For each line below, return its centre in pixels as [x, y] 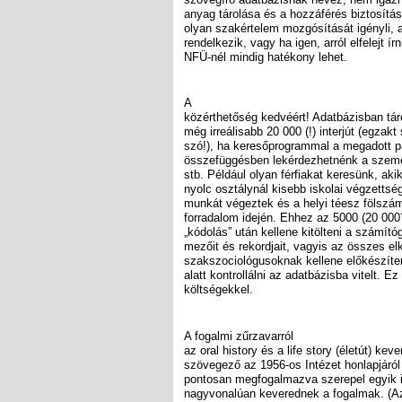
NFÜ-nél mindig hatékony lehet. [266, 57]
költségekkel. [218, 290]
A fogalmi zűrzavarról [239, 336]
